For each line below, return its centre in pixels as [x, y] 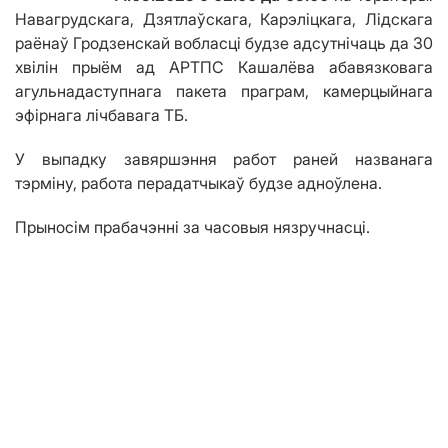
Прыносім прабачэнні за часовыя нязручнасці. [192, 227]
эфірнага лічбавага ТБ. [101, 115]
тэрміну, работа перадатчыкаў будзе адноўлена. [198, 183]
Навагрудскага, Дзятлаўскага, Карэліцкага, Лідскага [224, 19]
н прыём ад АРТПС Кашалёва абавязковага [241, 67]
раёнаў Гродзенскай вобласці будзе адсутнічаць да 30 [224, 43]
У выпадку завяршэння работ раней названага [224, 159]
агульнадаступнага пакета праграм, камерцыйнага [224, 91]
